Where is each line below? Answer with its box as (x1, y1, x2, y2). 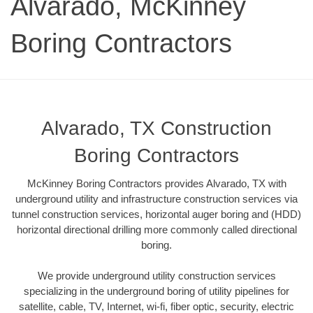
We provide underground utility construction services (37, 270, 276, 282)
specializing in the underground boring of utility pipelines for (24, 285, 289, 298)
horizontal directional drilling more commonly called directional (16, 223, 297, 235)
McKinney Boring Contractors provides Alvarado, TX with (27, 177, 286, 189)
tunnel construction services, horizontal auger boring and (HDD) (12, 208, 301, 220)
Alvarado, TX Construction (41, 117, 272, 139)
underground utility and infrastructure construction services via (15, 192, 298, 205)
